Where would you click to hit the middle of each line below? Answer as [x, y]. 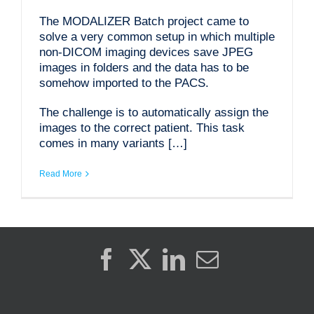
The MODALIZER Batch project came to [144, 21]
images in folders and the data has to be [144, 67]
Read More [60, 173]
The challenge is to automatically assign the [153, 112]
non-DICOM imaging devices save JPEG [146, 52]
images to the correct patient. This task [142, 128]
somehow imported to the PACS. [124, 83]
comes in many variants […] [113, 143]
